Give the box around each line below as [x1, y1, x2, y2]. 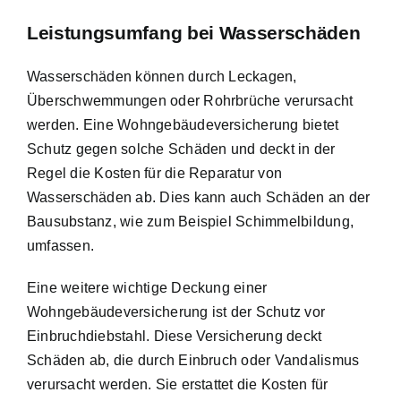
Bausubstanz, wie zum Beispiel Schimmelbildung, [27, 213, 354, 229]
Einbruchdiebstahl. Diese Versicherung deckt [27, 328, 322, 344]
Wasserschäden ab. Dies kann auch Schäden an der [27, 189, 371, 205]
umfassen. [27, 237, 95, 253]
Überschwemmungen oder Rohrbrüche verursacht [27, 92, 354, 108]
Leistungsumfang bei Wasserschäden [27, 22, 361, 45]
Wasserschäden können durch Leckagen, [27, 68, 297, 84]
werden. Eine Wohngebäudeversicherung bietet [27, 116, 339, 132]
